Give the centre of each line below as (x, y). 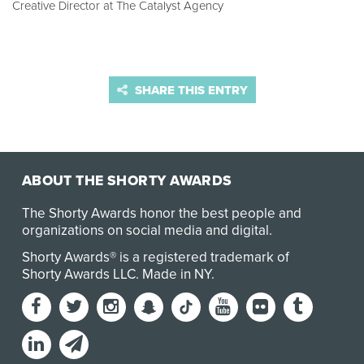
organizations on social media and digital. (147, 231)
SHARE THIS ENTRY (189, 90)
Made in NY (176, 275)
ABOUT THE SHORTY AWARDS (127, 181)
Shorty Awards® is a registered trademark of (155, 258)
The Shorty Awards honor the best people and (161, 214)
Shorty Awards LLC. (82, 275)
